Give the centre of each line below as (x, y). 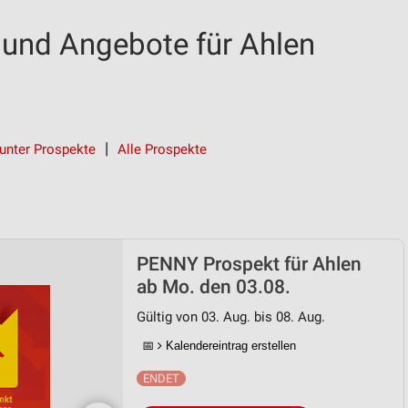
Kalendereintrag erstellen (229, 346)
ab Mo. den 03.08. (214, 287)
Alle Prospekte (162, 149)
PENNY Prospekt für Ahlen (249, 264)
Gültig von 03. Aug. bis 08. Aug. (231, 317)
